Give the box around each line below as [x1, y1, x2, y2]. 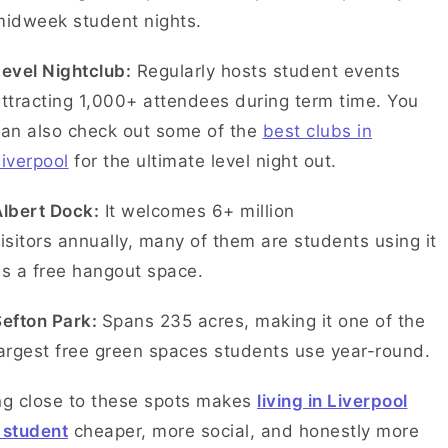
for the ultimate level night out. [68, 151, 353, 171]
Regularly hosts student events [131, 61, 401, 81]
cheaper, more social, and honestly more [68, 421, 419, 441]
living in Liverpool [257, 391, 408, 411]
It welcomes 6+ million [99, 201, 295, 221]
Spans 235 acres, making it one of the [101, 311, 425, 331]
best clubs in [262, 121, 372, 141]
